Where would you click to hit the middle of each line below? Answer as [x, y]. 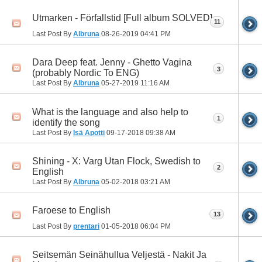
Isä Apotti [89, 132]
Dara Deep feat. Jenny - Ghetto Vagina [112, 63]
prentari [86, 226]
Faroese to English [71, 210]
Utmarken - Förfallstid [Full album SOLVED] [122, 18]
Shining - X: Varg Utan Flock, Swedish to [116, 161]
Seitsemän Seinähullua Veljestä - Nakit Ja [119, 254]
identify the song [66, 122]
